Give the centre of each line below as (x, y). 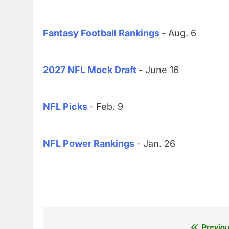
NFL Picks (65, 107)
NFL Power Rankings (89, 144)
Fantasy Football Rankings (101, 33)
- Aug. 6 (179, 33)
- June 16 (159, 70)
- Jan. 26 (156, 144)
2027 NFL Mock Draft (90, 70)
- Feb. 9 (106, 107)
